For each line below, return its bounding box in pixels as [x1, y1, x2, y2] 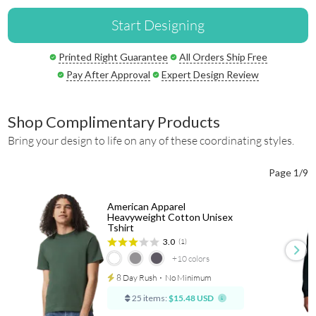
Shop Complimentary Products [8, 111, 221, 131]
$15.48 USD [168, 293, 214, 304]
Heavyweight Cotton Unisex [107, 211, 233, 224]
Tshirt [107, 221, 134, 234]
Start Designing [111, 16, 205, 34]
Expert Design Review [162, 68, 259, 80]
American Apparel [107, 200, 186, 213]
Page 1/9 [268, 166, 308, 178]
